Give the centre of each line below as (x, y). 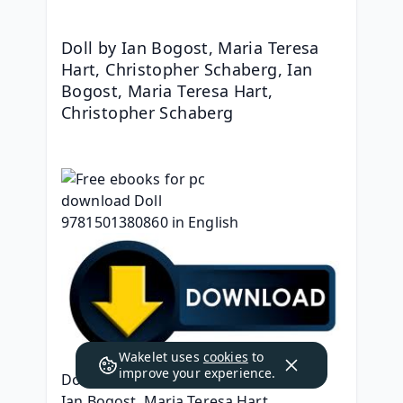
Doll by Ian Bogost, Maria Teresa (190, 48)
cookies (225, 357)
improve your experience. (197, 373)
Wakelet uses (161, 357)
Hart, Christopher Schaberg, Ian (187, 69)
